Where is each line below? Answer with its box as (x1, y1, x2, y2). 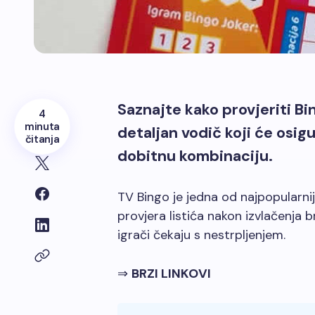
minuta (24, 120, 60, 134)
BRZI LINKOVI (131, 265, 211, 282)
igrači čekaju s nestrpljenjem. (117, 226, 285, 243)
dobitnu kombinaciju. (117, 146, 273, 166)
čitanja (25, 132, 60, 146)
